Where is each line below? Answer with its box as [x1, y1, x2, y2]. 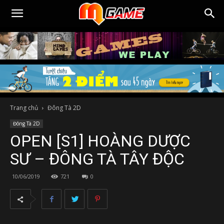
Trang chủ [10, 103, 38, 112]
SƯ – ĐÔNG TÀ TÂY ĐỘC [10, 149, 184, 168]
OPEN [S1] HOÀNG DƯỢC [10, 131, 190, 150]
